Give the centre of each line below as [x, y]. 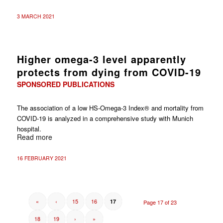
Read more [34, 137]
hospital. [29, 128]
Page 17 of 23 [160, 202]
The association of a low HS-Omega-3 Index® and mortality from [110, 108]
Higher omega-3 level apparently [101, 59]
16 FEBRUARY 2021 [42, 158]
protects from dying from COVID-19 [109, 72]
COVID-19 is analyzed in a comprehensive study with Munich [105, 118]
